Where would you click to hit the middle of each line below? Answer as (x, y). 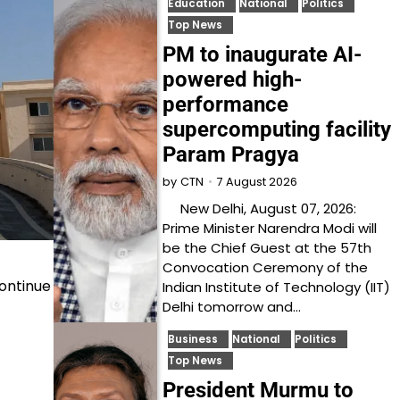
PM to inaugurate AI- (262, 54)
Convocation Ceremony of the (266, 267)
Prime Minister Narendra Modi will (270, 228)
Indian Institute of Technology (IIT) (277, 287)
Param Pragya (231, 154)
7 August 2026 (258, 181)
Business (193, 339)
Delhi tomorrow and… (232, 307)
